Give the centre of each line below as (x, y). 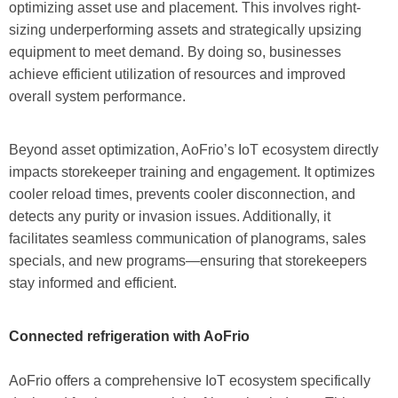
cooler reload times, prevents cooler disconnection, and (182, 195)
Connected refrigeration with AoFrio (129, 337)
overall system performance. (97, 97)
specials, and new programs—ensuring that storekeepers (188, 261)
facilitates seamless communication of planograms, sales (187, 239)
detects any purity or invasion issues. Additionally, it (170, 217)
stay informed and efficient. (93, 283)
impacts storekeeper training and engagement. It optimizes (192, 172)
